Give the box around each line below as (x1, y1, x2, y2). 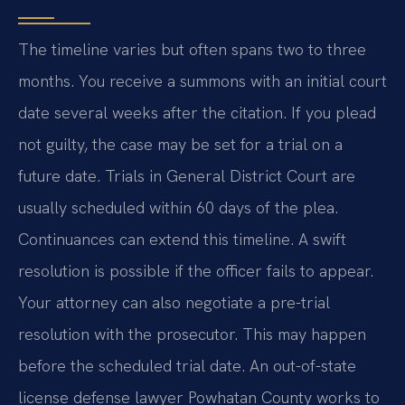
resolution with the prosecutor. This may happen (18, 324, 366, 345)
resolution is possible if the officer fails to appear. (18, 260, 373, 282)
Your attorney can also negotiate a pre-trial (18, 292, 330, 314)
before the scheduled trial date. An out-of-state (18, 355, 356, 377)
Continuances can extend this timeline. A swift (18, 229, 346, 250)
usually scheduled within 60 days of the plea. (18, 197, 338, 219)
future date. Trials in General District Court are (18, 165, 355, 187)
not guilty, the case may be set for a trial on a (18, 134, 343, 155)
